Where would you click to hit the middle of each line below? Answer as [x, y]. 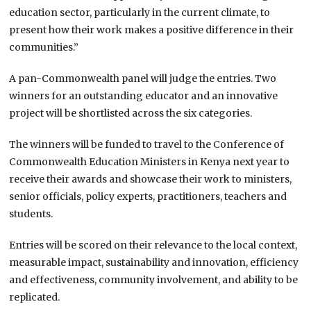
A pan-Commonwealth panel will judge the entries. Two [143, 78]
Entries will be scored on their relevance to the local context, [153, 245]
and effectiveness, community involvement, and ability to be [154, 279]
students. [31, 213]
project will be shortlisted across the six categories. [131, 113]
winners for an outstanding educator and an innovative [144, 95]
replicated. [35, 297]
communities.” [44, 47]
